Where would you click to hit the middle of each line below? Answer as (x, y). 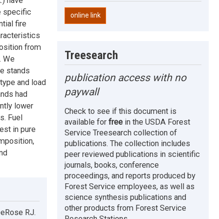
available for (87, 122)
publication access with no (126, 77)
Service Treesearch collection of (121, 132)
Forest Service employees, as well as (130, 186)
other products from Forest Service (126, 208)
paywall (82, 92)
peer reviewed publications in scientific (132, 154)
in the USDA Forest (157, 122)
